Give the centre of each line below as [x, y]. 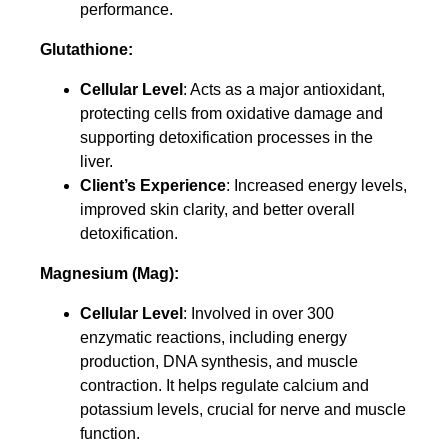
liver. [96, 161]
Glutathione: [86, 49]
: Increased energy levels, [316, 185]
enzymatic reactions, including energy [213, 337]
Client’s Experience [153, 185]
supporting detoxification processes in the [226, 137]
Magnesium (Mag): [109, 273]
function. [110, 433]
